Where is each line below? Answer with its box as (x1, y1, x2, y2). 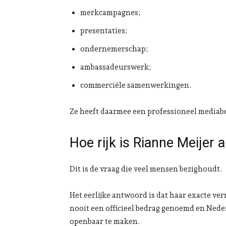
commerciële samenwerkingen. (80, 81, 192, 90)
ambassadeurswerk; (80, 63, 151, 72)
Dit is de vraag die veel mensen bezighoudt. (70, 164, 222, 174)
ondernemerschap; (80, 44, 148, 54)
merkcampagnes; (80, 8, 140, 18)
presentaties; (80, 26, 127, 36)
